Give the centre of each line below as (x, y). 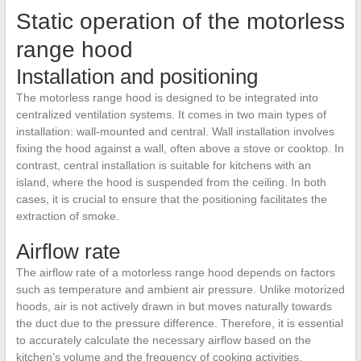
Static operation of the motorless (180, 21)
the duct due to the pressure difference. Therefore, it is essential (179, 323)
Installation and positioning (137, 77)
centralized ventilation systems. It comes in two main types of (171, 114)
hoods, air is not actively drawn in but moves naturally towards (174, 306)
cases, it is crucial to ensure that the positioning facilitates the (171, 199)
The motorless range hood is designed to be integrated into (167, 98)
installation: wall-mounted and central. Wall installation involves (175, 131)
